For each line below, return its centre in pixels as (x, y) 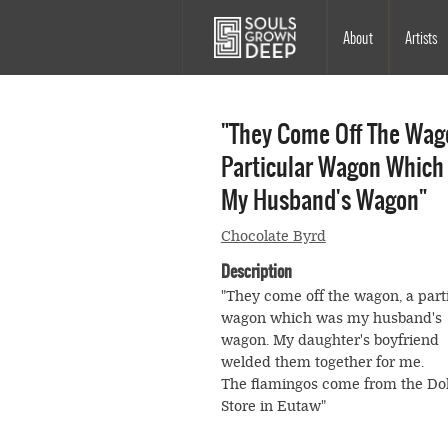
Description (256, 271)
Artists (421, 37)
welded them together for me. (322, 363)
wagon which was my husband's (331, 319)
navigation (259, 82)
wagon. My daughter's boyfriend (329, 341)
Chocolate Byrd (273, 237)
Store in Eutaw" (273, 407)
